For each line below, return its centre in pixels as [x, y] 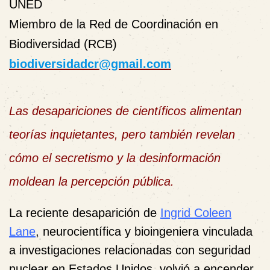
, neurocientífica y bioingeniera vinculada [144, 231]
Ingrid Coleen [196, 213]
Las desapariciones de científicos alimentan [125, 111]
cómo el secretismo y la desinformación [115, 158]
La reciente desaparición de [85, 213]
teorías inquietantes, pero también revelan [122, 134]
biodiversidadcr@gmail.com [90, 64]
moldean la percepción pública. [92, 181]
